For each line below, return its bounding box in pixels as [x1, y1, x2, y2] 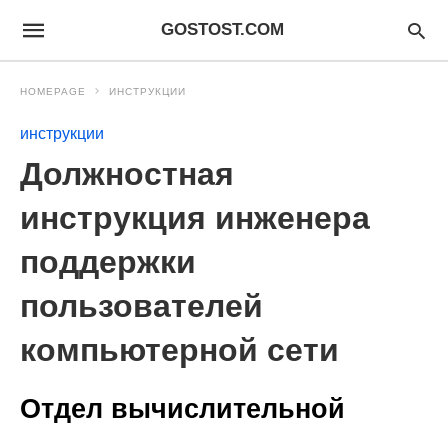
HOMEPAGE [20, 86, 86, 97]
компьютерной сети [20, 332, 339, 368]
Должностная [20, 156, 234, 192]
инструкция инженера [20, 200, 370, 236]
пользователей [20, 288, 263, 324]
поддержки [20, 244, 196, 280]
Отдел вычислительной [20, 394, 345, 424]
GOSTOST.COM [161, 20, 284, 39]
